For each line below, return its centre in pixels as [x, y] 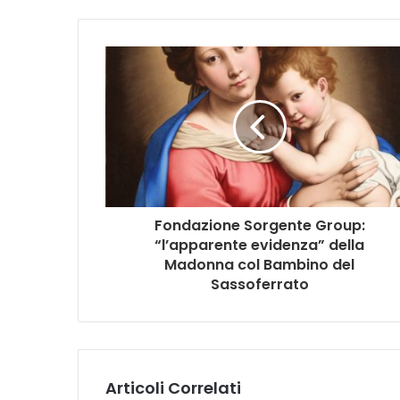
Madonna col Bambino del [259, 264]
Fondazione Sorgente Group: [259, 225]
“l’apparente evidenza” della [259, 245]
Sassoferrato [259, 284]
